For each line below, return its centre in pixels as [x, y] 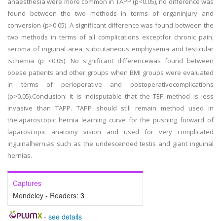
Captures [27, 183]
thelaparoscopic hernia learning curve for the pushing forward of [110, 120]
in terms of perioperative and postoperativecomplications [110, 84]
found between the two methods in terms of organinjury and [110, 13]
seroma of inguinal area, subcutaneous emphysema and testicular [110, 49]
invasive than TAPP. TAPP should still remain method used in [110, 108]
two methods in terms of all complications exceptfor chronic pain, [110, 37]
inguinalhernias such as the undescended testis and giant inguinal [110, 144]
